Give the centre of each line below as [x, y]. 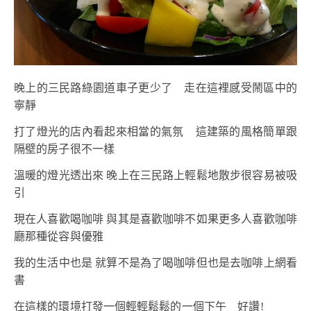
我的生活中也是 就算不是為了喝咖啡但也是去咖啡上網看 [155, 263]
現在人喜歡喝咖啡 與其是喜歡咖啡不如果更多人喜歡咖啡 [155, 219]
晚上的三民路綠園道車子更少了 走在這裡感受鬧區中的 [155, 88]
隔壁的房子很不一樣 [64, 149]
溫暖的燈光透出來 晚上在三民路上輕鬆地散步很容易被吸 [155, 176]
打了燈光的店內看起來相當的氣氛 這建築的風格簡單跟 [155, 132]
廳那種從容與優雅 [59, 237]
